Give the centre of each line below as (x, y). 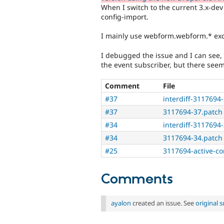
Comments (137, 180)
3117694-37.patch (193, 112)
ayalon (121, 203)
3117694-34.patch (193, 138)
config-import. (125, 16)
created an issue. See (163, 203)
